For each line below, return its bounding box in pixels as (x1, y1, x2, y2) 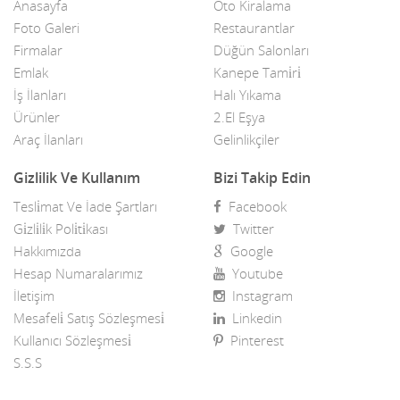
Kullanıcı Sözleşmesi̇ (13, 330, 131, 349)
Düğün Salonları (213, 40, 309, 59)
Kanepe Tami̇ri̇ (213, 62, 301, 81)
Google (223, 241, 273, 260)
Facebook (221, 196, 287, 215)
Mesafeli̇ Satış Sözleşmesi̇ (13, 308, 164, 327)
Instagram (225, 286, 293, 304)
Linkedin (225, 308, 282, 327)
